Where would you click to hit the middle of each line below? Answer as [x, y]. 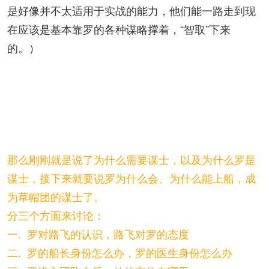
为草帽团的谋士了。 [56, 196]
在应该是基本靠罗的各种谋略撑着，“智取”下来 [119, 29]
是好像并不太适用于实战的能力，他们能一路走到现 [131, 10]
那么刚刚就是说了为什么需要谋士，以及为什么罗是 [131, 159]
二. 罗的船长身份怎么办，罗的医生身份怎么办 [120, 252]
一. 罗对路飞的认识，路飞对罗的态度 [98, 234]
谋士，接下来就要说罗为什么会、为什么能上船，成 [131, 178]
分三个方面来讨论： [56, 215]
